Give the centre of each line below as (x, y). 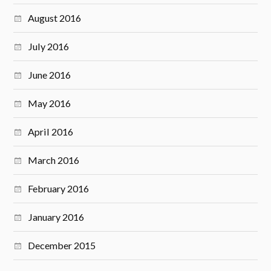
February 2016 (59, 189)
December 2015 (62, 246)
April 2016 (51, 132)
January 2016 (56, 217)
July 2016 (49, 47)
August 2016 (55, 18)
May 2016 (50, 103)
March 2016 (54, 160)
